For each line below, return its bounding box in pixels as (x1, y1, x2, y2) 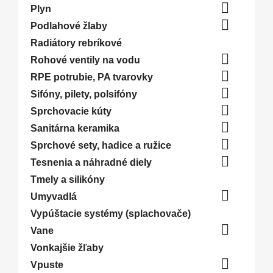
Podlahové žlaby (30, 21, 107, 31)
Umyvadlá (30, 191, 77, 202)
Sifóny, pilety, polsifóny (30, 89, 137, 99)
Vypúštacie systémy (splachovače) (30, 208, 191, 219)
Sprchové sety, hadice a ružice (30, 140, 171, 151)
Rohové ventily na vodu (30, 55, 140, 65)
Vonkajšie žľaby (30, 243, 104, 253)
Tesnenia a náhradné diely (30, 157, 152, 168)
